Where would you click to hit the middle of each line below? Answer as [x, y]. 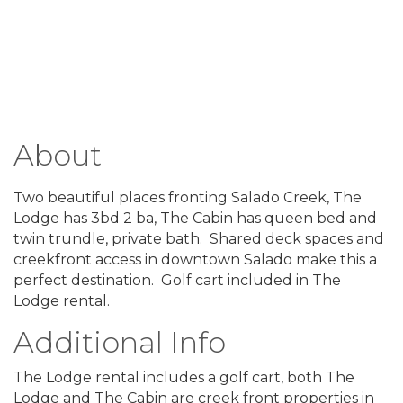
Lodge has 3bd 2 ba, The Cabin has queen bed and [195, 219]
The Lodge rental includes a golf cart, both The [184, 378]
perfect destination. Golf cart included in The [177, 281]
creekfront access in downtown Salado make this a [195, 260]
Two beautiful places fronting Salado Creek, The [188, 198]
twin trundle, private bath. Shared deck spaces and [199, 239]
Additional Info [120, 343]
